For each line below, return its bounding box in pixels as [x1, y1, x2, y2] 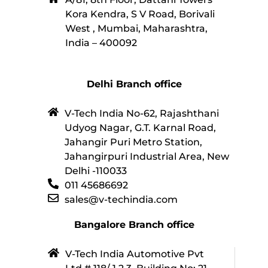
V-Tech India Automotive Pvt [65, 248, 204, 260]
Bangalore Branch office [74, 219, 194, 231]
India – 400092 [65, 37, 137, 49]
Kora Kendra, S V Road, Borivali [65, 8, 215, 20]
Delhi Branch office [86, 78, 182, 90]
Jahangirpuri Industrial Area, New [64, 151, 229, 163]
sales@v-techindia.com [64, 194, 178, 206]
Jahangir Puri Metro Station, [64, 136, 202, 148]
